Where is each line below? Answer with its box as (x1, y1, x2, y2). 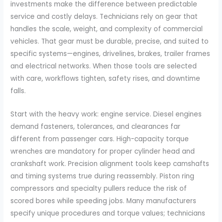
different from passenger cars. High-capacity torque (10, 134, 189, 144)
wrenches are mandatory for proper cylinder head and (10, 146, 195, 156)
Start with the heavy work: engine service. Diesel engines (10, 109, 202, 119)
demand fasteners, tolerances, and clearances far (10, 121, 181, 131)
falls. (10, 86, 26, 96)
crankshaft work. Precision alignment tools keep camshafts (10, 159, 210, 168)
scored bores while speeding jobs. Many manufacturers (10, 196, 197, 206)
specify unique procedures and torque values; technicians (10, 208, 206, 218)
